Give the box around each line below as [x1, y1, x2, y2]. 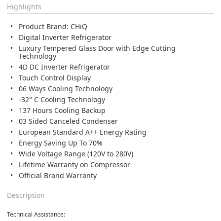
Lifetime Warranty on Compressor [19, 159, 130, 169]
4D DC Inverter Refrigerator [19, 62, 110, 72]
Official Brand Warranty [19, 170, 99, 180]
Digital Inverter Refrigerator [19, 32, 111, 42]
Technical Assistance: [7, 210, 65, 219]
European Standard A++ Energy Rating [19, 127, 147, 137]
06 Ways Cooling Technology [19, 83, 112, 93]
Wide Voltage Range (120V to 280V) [19, 148, 133, 158]
